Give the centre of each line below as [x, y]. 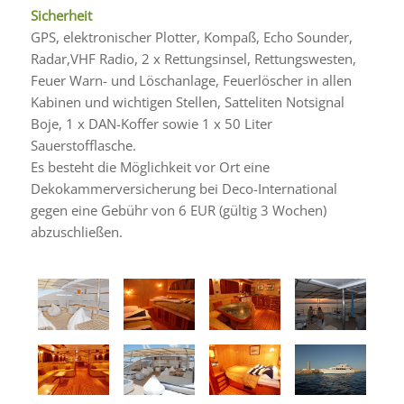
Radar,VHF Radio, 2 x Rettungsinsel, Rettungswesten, [193, 58]
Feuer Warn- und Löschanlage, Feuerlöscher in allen [191, 80]
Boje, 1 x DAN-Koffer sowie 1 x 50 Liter [151, 123]
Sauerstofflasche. [83, 145]
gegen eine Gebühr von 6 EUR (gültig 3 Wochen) [178, 210]
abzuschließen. [76, 231]
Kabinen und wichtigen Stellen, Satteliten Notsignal [187, 101]
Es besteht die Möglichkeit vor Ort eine [150, 166]
